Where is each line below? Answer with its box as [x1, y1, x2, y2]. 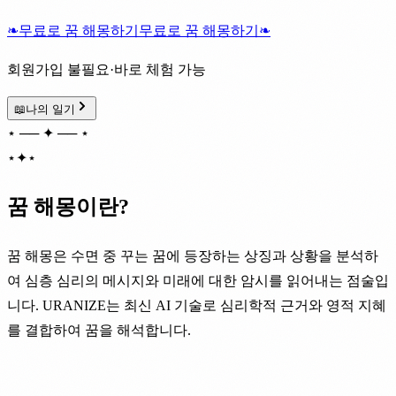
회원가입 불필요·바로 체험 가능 [7, 61, 206, 77]
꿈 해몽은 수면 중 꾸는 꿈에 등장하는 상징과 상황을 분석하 [7, 247, 378, 263]
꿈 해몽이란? [7, 194, 129, 218]
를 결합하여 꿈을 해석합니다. [7, 322, 191, 338]
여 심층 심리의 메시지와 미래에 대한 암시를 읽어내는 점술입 [7, 272, 389, 288]
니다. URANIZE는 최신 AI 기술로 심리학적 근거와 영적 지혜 [7, 297, 386, 313]
